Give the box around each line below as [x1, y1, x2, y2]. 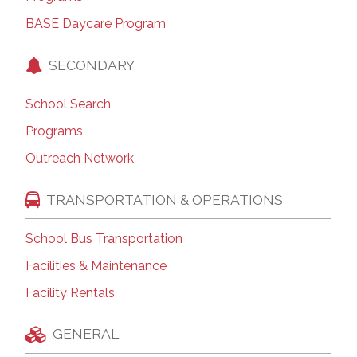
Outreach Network [25, 151, 134, 167]
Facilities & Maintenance [25, 257, 167, 273]
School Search [25, 96, 111, 112]
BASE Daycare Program [25, 16, 166, 32]
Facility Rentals [25, 284, 115, 300]
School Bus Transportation [25, 230, 182, 246]
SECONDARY [49, 56, 135, 73]
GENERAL [53, 325, 119, 343]
